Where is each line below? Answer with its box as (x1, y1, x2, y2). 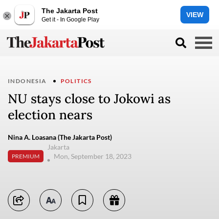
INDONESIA (8, 77, 47, 85)
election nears (8, 107, 92, 123)
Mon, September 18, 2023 (54, 152, 133, 160)
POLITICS (60, 77, 92, 85)
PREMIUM (12, 152, 40, 160)
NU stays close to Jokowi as (8, 90, 171, 107)
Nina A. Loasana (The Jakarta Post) (8, 133, 112, 141)
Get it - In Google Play (42, 16, 99, 23)
